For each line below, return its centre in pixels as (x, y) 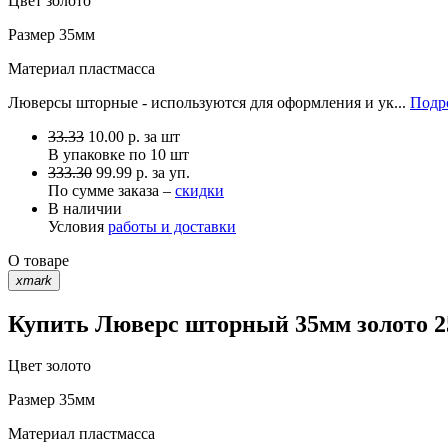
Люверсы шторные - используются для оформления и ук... (209, 102)
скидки (199, 190)
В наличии (85, 208)
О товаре (38, 260)
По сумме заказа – (111, 190)
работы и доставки (172, 226)
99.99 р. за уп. (143, 172)
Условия (78, 226)
